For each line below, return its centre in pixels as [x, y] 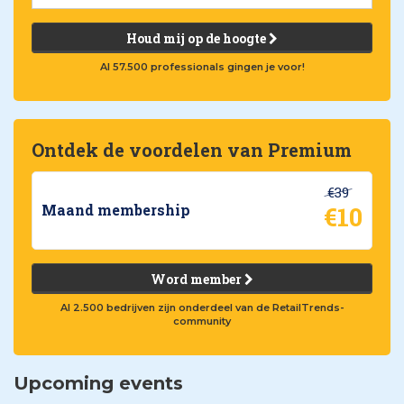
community [202, 321]
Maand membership [116, 210]
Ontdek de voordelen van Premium [192, 149]
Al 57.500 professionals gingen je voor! [202, 66]
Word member [197, 279]
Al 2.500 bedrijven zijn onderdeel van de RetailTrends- [202, 307]
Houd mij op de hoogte [197, 38]
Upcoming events [98, 383]
